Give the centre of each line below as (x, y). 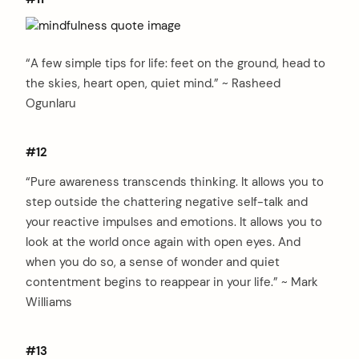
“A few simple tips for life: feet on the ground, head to (175, 64)
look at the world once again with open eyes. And (163, 242)
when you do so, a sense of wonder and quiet (153, 262)
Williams (49, 302)
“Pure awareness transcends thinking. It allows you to (175, 182)
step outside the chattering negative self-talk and (167, 202)
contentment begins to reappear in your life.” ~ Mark (172, 282)
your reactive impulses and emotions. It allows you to (174, 222)
